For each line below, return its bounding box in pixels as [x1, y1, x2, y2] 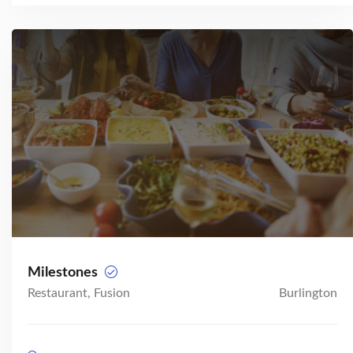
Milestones [28, 265, 101, 280]
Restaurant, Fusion [28, 286, 130, 299]
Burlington [279, 286, 337, 299]
